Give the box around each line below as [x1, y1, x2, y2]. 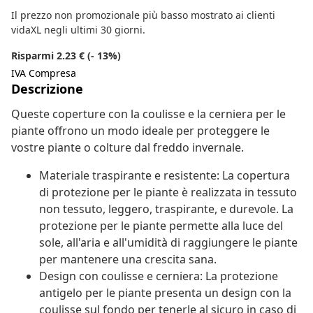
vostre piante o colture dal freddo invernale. [11, 140, 244, 156]
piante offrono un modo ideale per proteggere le [11, 123, 270, 139]
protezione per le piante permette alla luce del [39, 218, 283, 234]
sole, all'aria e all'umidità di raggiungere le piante [39, 235, 298, 251]
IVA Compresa [11, 66, 76, 80]
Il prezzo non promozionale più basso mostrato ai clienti [11, 8, 275, 22]
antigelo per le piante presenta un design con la [39, 285, 291, 301]
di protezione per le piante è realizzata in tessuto [39, 184, 297, 201]
